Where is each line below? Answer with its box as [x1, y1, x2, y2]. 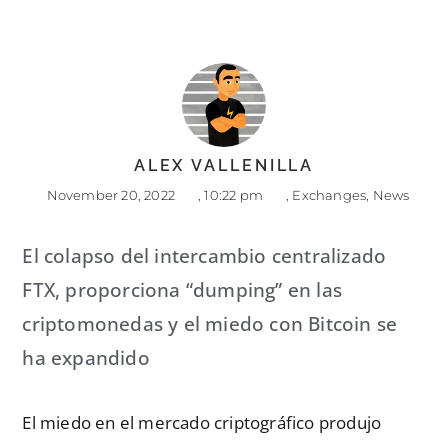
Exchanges [292, 187, 367, 204]
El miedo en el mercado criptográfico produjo [22, 411, 382, 435]
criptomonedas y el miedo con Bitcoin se [22, 311, 398, 338]
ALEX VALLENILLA [133, 156, 315, 176]
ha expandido [22, 345, 150, 372]
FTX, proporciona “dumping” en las [22, 277, 343, 304]
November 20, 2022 [46, 187, 175, 204]
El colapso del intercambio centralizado [22, 243, 387, 270]
